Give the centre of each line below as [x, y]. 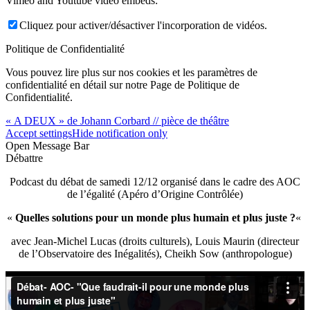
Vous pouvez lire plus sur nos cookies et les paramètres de [131, 73]
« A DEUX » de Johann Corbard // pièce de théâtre [117, 121]
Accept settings [39, 134]
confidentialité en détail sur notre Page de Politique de [122, 85]
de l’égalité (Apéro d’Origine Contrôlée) [155, 194]
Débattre [24, 158]
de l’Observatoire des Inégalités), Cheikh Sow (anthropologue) [155, 254]
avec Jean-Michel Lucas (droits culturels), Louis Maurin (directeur [155, 241]
